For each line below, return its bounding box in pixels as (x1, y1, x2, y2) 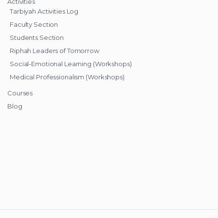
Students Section (10, 34, 64, 42)
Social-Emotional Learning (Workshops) (10, 60, 132, 68)
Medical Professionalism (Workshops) (10, 73, 125, 81)
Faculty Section (10, 20, 58, 29)
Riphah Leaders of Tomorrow (10, 47, 99, 55)
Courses (7, 89, 33, 97)
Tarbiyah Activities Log (10, 7, 79, 16)
